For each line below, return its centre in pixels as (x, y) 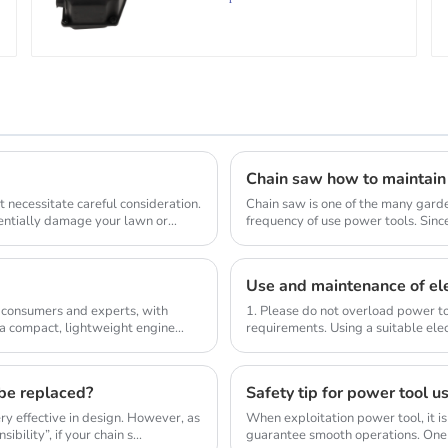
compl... (268, 344)
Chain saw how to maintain (346, 178)
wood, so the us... (295, 237)
